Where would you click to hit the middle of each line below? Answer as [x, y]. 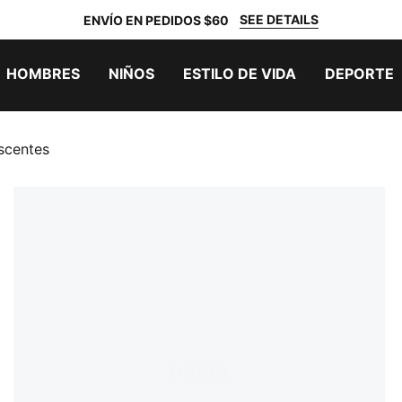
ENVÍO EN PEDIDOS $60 [156, 20]
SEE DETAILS [279, 19]
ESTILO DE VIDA [240, 74]
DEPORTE [359, 74]
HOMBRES [43, 74]
